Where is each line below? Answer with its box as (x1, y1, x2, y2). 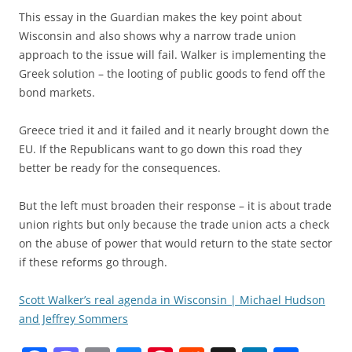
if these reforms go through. (19, 254, 167, 269)
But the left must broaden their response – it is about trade (19, 197, 332, 213)
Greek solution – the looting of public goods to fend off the (19, 65, 325, 81)
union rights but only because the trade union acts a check (19, 216, 329, 232)
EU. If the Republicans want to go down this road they (19, 141, 302, 156)
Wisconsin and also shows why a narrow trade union (19, 27, 296, 43)
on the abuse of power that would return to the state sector (19, 235, 332, 251)
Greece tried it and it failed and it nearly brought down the (19, 122, 329, 137)
